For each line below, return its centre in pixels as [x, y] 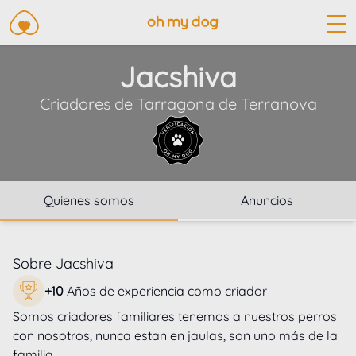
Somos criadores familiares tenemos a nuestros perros [176, 317]
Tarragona [175, 104]
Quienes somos [89, 201]
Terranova [279, 104]
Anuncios [267, 201]
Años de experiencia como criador [167, 291]
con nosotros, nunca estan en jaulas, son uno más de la [177, 336]
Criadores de [86, 104]
